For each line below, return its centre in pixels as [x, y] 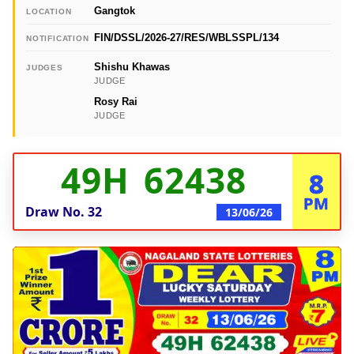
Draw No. [56, 211]
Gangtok [115, 10]
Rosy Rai [116, 101]
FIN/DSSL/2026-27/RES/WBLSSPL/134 [186, 37]
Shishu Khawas [132, 66]
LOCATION [49, 11]
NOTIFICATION [58, 38]
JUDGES [45, 67]
